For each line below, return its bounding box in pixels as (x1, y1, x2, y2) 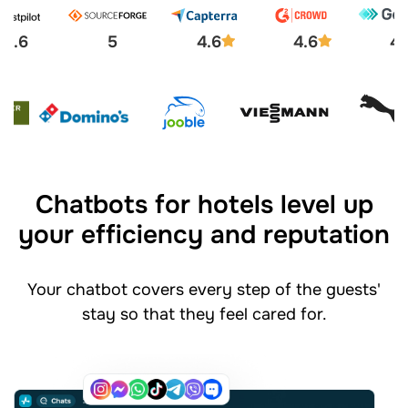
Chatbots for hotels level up (35, 188, 373, 221)
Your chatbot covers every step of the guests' (27, 279, 381, 300)
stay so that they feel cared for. (81, 303, 327, 324)
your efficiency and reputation (18, 218, 390, 251)
